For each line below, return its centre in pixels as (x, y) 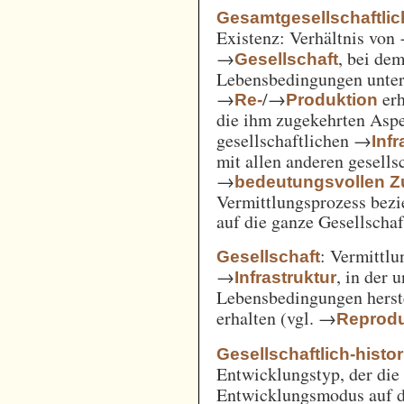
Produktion (332, 99)
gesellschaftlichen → (294, 140)
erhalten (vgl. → (277, 317)
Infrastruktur (286, 277)
